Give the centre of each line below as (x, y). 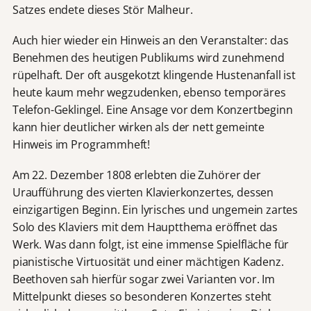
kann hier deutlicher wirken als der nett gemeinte (138, 127)
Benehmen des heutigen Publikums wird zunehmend (148, 57)
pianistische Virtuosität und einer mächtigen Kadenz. (148, 262)
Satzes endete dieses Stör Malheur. (102, 9)
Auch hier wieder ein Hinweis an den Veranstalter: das (150, 40)
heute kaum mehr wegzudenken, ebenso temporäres (149, 92)
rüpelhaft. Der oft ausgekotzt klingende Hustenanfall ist (154, 75)
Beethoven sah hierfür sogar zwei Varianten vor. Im (143, 279)
